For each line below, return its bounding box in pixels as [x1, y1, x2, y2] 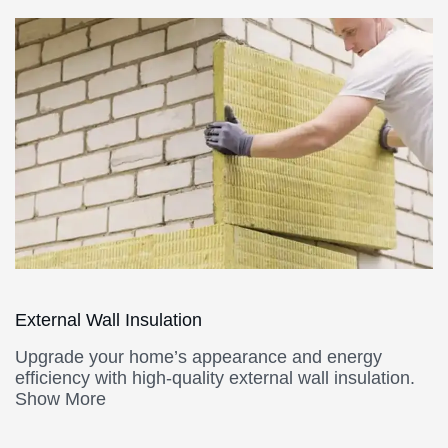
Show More [15, 389, 106, 410]
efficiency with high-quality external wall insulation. [15, 368, 415, 389]
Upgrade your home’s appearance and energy [15, 347, 382, 368]
